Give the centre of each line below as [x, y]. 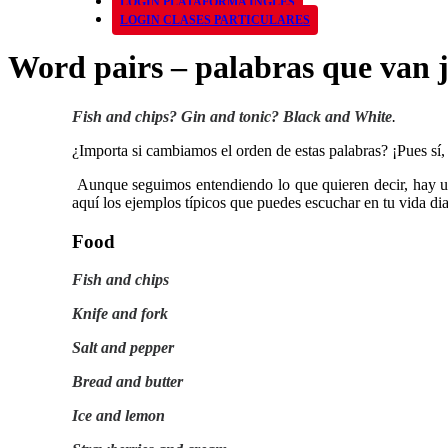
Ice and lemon [118, 416]
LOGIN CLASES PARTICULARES [215, 20]
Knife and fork [120, 314]
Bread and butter [127, 382]
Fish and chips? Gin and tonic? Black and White [232, 116]
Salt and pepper [123, 348]
